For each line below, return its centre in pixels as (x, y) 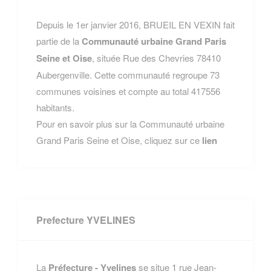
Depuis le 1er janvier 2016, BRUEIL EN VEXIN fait (135, 24)
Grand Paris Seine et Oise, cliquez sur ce (119, 140)
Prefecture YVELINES (86, 220)
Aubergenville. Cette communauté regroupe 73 (128, 74)
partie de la (59, 41)
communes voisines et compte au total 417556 (128, 91)
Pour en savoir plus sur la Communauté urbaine (130, 123)
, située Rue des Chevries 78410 (156, 57)
